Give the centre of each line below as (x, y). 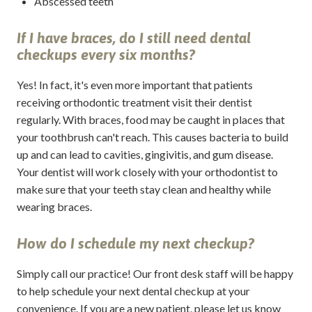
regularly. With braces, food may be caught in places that (150, 120)
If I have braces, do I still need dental (133, 38)
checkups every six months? (106, 55)
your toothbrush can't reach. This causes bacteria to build (152, 137)
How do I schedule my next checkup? (135, 244)
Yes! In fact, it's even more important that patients (134, 85)
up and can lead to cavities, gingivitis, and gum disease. (145, 155)
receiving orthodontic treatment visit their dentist (134, 102)
